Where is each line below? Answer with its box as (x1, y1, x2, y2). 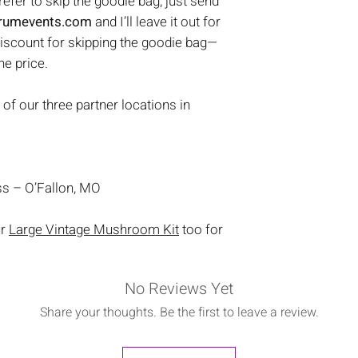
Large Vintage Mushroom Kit (9, 220, 179, 240)
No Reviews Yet (125, 277, 233, 300)
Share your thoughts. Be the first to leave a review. (39, 303, 319, 322)
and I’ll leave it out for (92, 12, 221, 32)
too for (179, 220, 223, 240)
